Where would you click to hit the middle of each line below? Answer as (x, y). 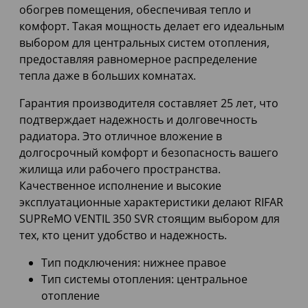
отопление (70, 296)
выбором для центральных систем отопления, (144, 43)
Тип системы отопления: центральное (144, 279)
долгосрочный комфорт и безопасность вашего (149, 153)
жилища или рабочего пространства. (120, 169)
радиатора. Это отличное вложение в (121, 136)
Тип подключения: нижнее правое (134, 263)
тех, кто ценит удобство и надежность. (123, 235)
